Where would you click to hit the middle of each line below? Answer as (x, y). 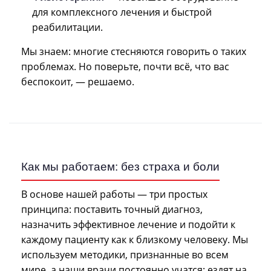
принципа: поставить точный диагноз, (112, 209)
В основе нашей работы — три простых (114, 194)
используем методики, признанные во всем (125, 254)
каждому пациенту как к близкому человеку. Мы (135, 239)
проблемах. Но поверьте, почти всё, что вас (125, 66)
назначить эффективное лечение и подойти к (128, 224)
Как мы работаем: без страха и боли (120, 166)
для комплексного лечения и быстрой (122, 12)
